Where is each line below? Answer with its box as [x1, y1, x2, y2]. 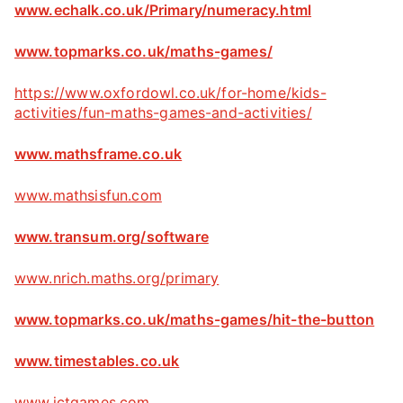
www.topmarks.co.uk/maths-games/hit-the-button [14, 309, 375, 328]
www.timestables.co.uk [14, 351, 180, 370]
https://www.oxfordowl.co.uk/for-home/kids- [14, 83, 327, 102]
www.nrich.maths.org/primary [14, 268, 219, 287]
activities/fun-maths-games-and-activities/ [14, 103, 312, 121]
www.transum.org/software [14, 227, 209, 246]
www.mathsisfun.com [14, 185, 162, 204]
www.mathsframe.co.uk [14, 144, 183, 163]
